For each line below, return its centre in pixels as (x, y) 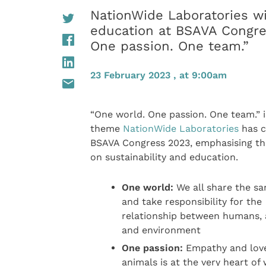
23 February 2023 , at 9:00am (158, 75)
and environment (161, 230)
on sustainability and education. (164, 157)
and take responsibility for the (191, 201)
